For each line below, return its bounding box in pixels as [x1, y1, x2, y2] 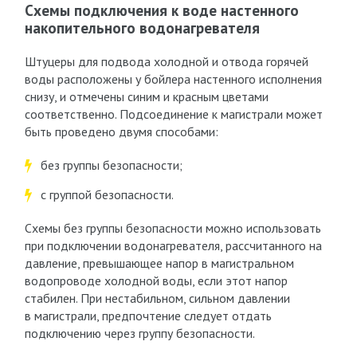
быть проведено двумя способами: [24, 124, 218, 139]
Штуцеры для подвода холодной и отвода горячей [24, 53, 308, 69]
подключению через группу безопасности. [24, 325, 255, 341]
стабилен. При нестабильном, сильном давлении [24, 290, 290, 306]
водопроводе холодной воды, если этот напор [24, 273, 288, 288]
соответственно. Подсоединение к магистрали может [24, 106, 323, 122]
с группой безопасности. [40, 186, 174, 202]
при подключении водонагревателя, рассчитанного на [24, 237, 322, 253]
